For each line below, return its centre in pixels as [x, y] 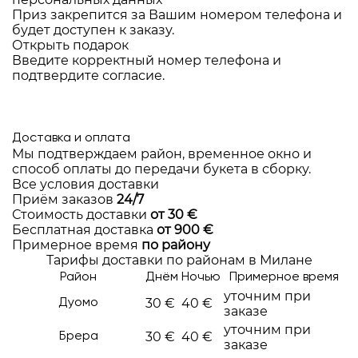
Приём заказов [63, 199]
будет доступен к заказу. [93, 30]
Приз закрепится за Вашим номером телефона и [177, 14]
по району [176, 245]
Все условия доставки [86, 184]
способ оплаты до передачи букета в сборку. [161, 169]
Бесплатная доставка [83, 229]
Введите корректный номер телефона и [147, 60]
